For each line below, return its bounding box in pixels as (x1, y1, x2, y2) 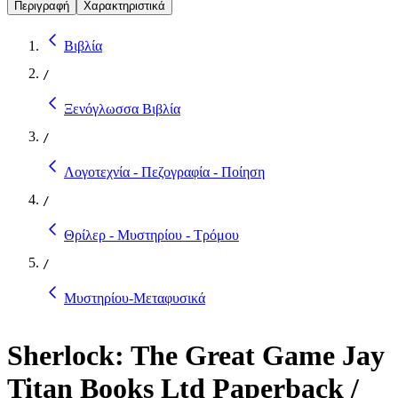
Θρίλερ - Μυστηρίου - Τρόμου (64, 227, 239, 243)
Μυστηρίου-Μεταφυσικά (64, 290, 205, 306)
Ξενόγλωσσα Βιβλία (64, 100, 180, 116)
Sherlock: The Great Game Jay (7, 339, 385, 372)
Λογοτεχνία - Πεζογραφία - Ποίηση (64, 163, 265, 179)
